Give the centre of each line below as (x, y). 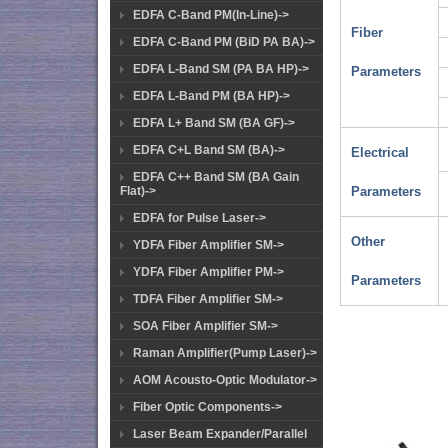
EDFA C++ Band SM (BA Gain (216, 177)
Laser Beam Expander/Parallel (220, 434)
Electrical (380, 153)
